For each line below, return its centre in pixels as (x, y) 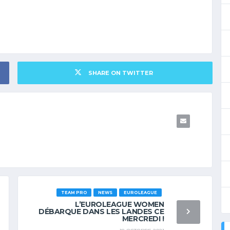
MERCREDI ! (143, 218)
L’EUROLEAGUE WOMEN (120, 204)
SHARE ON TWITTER (120, 73)
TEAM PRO (74, 192)
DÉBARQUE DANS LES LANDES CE (101, 211)
